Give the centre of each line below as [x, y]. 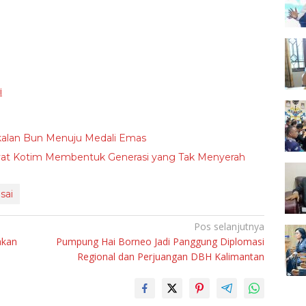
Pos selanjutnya [229, 227]
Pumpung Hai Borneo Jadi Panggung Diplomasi [161, 242]
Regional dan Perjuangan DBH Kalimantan [171, 257]
